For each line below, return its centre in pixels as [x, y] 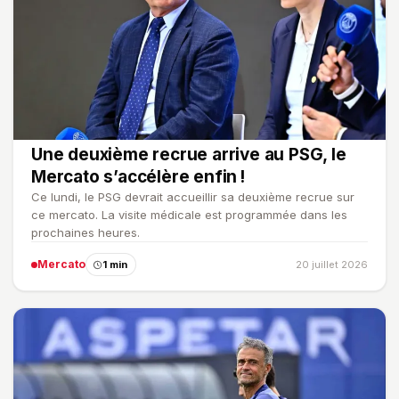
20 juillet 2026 [332, 265]
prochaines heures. [85, 233]
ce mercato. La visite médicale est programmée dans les [189, 215]
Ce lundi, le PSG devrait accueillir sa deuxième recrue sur [193, 197]
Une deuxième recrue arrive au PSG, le [189, 155]
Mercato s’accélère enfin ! [138, 177]
